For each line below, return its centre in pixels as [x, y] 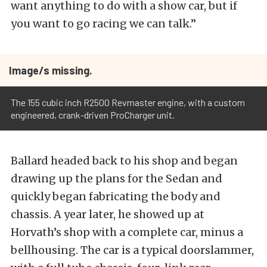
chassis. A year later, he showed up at [108, 214]
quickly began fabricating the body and [116, 196]
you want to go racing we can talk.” [103, 24]
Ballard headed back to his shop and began [124, 161]
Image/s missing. [51, 70]
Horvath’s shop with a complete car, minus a [127, 232]
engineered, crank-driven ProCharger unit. [93, 115]
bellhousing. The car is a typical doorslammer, [132, 250]
